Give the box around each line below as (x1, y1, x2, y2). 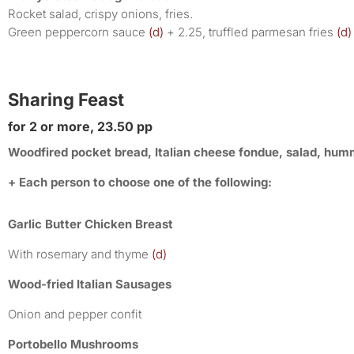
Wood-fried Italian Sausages (8, 276, 171, 292)
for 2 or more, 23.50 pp (8, 118, 153, 134)
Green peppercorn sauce (8, 24, 145, 40)
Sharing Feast (8, 88, 124, 110)
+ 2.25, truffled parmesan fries (164, 24, 333, 40)
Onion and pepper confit (8, 306, 141, 322)
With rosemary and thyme (8, 246, 152, 262)
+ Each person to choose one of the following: (8, 174, 272, 190)
